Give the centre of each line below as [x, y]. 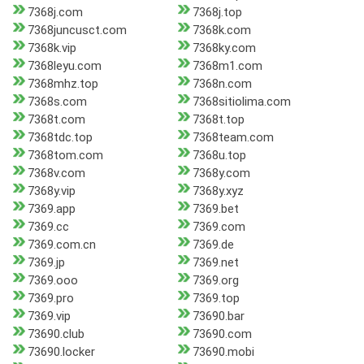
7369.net [215, 263]
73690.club [56, 334]
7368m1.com [227, 66]
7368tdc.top [60, 138]
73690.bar [218, 316]
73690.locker [61, 352]
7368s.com [57, 102]
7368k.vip [52, 48]
